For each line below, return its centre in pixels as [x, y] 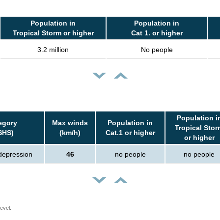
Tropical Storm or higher [53, 33]
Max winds [70, 123]
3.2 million [53, 50]
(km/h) [70, 133]
